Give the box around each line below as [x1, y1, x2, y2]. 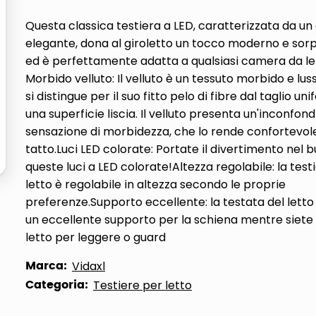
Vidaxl [72, 258, 105, 274]
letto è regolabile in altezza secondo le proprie [25, 176, 286, 193]
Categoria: [25, 276, 88, 294]
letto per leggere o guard [25, 229, 166, 245]
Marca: [25, 257, 67, 275]
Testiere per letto [93, 277, 192, 293]
